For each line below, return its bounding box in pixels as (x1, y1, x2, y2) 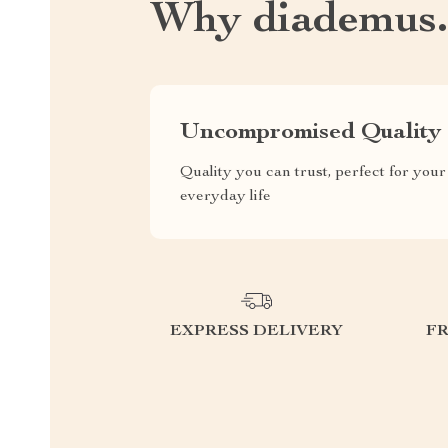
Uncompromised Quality (180, 120, 441, 145)
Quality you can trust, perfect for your (180, 164, 446, 181)
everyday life (180, 188, 271, 205)
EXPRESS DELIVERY (170, 323, 343, 340)
